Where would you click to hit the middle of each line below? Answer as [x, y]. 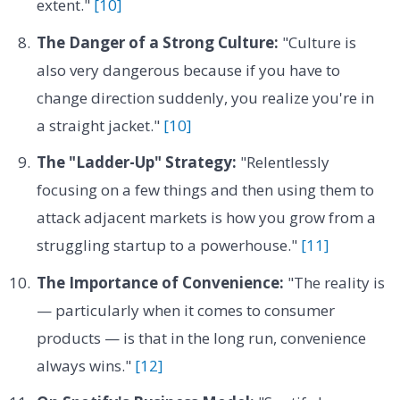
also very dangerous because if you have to [188, 70]
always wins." [85, 365]
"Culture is [317, 42]
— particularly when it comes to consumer [185, 310]
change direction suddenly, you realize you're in [205, 97]
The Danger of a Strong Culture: [157, 42]
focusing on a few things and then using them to [205, 190]
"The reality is [334, 282]
